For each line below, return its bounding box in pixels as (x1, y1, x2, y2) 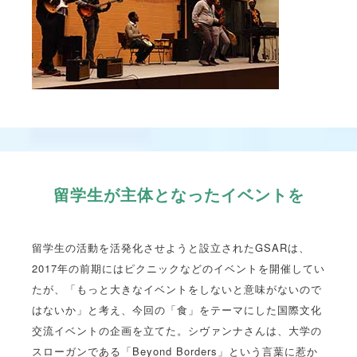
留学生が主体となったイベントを (53, 182, 304, 206)
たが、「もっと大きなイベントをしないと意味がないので (32, 281, 322, 297)
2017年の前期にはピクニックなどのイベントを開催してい (32, 261, 325, 277)
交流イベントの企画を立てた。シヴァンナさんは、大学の (32, 323, 322, 339)
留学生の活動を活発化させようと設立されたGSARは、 (32, 240, 310, 256)
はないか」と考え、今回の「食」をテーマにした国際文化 (32, 302, 322, 318)
